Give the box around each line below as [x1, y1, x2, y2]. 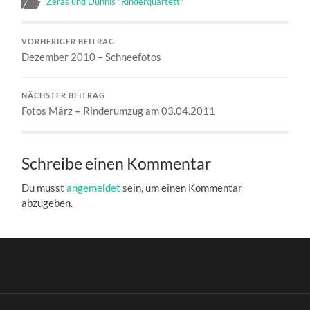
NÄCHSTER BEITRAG [21, 91, 106, 100]
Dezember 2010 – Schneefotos [21, 50, 162, 63]
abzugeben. [21, 196, 73, 209]
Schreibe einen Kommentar [21, 154, 212, 173]
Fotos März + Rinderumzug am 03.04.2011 [21, 104, 216, 117]
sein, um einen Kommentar [120, 181, 243, 194]
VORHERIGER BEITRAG [21, 37, 116, 46]
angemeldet [66, 181, 121, 194]
